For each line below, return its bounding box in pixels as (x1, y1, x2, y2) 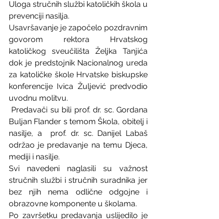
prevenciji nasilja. (9, 11, 69, 21)
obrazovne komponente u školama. (9, 199, 137, 208)
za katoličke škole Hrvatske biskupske (9, 70, 148, 79)
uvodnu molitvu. (9, 93, 68, 103)
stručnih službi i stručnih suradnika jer (9, 175, 148, 185)
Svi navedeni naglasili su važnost (9, 164, 148, 173)
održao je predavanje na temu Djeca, (9, 140, 148, 150)
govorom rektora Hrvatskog (9, 35, 148, 44)
